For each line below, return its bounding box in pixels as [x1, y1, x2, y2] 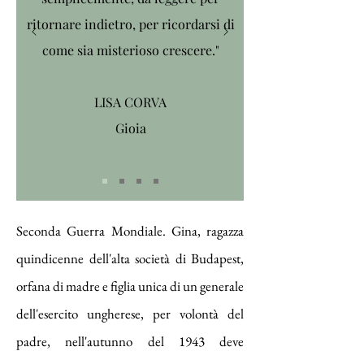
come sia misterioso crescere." [41, 41, 219, 58]
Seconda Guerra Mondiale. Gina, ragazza [16, 222, 244, 240]
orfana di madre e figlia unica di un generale [16, 277, 244, 295]
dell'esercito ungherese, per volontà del [16, 305, 244, 323]
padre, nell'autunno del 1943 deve [16, 332, 244, 350]
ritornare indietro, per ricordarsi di [26, 15, 235, 32]
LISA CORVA [94, 93, 167, 110]
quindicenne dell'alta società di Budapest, [16, 249, 244, 267]
